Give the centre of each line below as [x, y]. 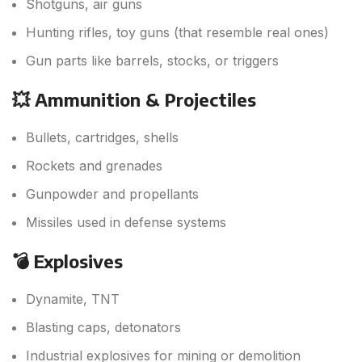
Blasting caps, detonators [103, 328]
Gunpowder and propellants [112, 194]
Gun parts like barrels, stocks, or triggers [152, 61]
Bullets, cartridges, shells [102, 138]
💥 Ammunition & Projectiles [134, 100]
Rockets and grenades [94, 166]
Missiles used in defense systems [126, 223]
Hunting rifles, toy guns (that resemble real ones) [177, 33]
